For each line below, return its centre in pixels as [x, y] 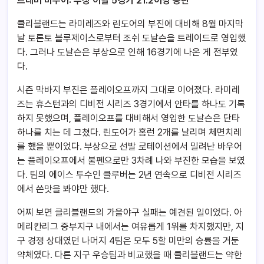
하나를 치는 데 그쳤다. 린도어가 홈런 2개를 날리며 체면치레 [129, 133]
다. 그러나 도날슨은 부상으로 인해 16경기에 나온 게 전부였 [128, 52]
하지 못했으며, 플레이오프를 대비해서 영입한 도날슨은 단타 [128, 118]
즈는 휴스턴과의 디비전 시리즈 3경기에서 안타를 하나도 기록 [131, 104]
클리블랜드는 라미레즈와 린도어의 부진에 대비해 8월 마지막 [130, 24]
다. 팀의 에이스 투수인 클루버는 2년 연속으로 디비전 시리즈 [129, 175]
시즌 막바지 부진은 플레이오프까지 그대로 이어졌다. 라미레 [128, 90]
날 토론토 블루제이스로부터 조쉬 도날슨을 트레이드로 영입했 [131, 38]
